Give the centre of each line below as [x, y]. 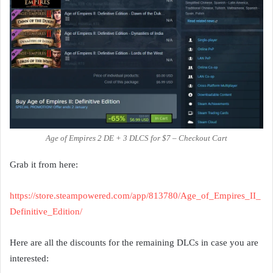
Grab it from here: [44, 164]
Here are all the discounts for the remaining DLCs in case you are [134, 242]
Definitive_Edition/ [46, 211]
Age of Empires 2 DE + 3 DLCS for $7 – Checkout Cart [136, 138]
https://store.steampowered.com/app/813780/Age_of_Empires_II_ [135, 195]
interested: [29, 258]
